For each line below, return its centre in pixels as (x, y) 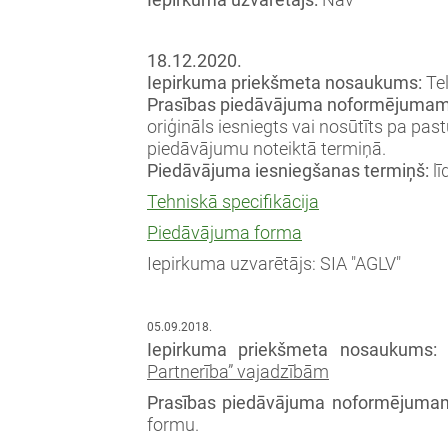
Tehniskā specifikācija (233, 201)
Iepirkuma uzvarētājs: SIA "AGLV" (274, 263)
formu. (173, 424)
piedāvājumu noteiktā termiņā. (266, 149)
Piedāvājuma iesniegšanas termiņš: (290, 171)
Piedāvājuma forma (224, 232)
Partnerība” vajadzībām (238, 372)
